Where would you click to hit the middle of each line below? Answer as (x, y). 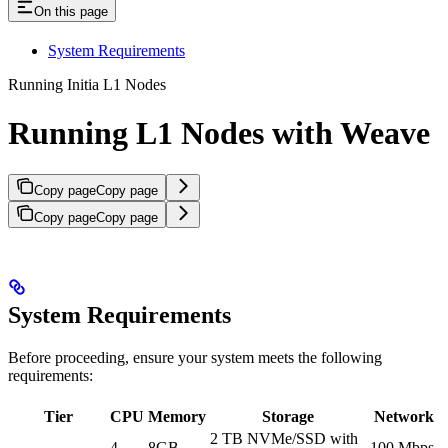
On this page (71, 12)
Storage (288, 416)
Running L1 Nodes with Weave (219, 133)
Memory (177, 416)
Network (403, 416)
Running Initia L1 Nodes (87, 84)
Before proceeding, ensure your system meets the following (195, 357)
